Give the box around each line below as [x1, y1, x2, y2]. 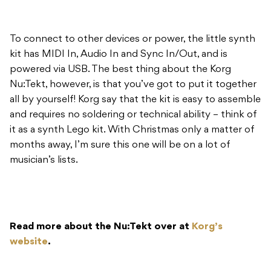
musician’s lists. [10, 155, 80, 166]
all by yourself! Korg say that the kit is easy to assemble [10, 95, 261, 105]
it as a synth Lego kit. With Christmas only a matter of [10, 125, 255, 135]
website [10, 237, 48, 247]
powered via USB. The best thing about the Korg [10, 65, 231, 75]
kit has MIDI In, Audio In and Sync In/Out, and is [10, 50, 227, 60]
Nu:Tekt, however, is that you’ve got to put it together [10, 80, 256, 90]
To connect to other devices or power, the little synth [10, 34, 255, 45]
